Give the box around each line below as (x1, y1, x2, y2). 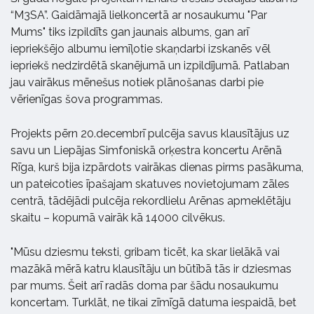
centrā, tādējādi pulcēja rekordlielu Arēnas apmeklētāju (11, 193, 291, 207)
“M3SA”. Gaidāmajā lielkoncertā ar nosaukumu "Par (11, 8, 267, 22)
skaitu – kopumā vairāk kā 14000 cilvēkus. (11, 210, 225, 224)
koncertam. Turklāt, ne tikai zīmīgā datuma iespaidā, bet (11, 295, 296, 309)
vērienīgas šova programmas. (11, 92, 163, 106)
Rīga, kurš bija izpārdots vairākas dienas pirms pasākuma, (11, 160, 303, 174)
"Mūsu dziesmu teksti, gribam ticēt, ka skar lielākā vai (11, 245, 280, 259)
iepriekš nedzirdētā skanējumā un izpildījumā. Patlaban (11, 58, 289, 72)
